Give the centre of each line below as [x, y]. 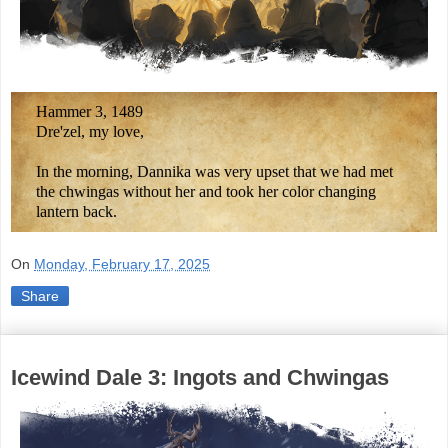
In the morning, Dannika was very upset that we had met [214, 171]
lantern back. [76, 211]
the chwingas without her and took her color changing [206, 191]
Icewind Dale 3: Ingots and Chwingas [200, 377]
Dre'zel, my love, [90, 131]
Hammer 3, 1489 [89, 111]
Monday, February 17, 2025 [122, 264]
